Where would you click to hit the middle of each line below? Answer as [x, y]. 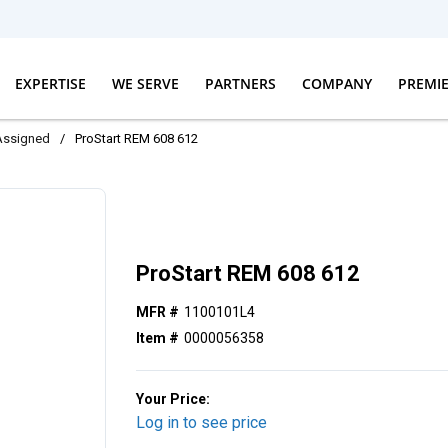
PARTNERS [240, 83]
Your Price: [173, 399]
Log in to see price [202, 423]
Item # [158, 338]
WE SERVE [145, 83]
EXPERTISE [50, 83]
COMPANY [336, 83]
